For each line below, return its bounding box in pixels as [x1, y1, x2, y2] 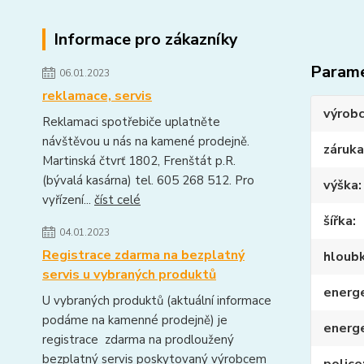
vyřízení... [42, 192, 94, 208]
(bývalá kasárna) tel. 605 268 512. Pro [42, 172, 254, 188]
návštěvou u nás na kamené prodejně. [42, 133, 249, 149]
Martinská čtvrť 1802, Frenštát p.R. [42, 153, 236, 169]
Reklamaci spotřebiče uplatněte [42, 114, 220, 130]
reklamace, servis [42, 87, 152, 105]
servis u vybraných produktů [42, 266, 216, 284]
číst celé [94, 192, 141, 208]
